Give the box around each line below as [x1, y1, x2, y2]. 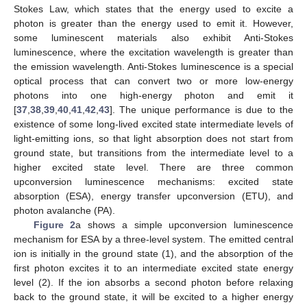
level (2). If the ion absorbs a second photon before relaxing [14, 276, 293, 288]
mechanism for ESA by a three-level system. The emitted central [14, 233, 293, 245]
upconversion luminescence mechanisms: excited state [14, 175, 293, 187]
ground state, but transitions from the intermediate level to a [14, 147, 293, 158]
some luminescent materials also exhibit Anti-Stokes [14, 32, 293, 43]
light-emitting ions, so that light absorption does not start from [14, 132, 293, 144]
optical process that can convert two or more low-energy [14, 75, 293, 86]
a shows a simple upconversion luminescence [75, 219, 293, 230]
